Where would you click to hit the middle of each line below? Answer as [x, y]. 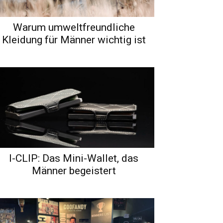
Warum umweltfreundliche [74, 27]
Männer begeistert [74, 170]
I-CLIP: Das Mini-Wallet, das [74, 158]
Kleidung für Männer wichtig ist [74, 40]
